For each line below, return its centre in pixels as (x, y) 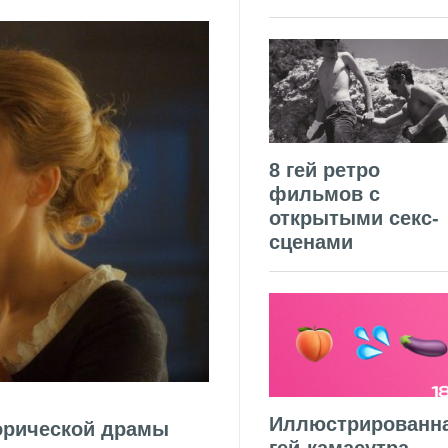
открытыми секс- (354, 218)
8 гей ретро (324, 170)
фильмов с (324, 194)
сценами (311, 242)
